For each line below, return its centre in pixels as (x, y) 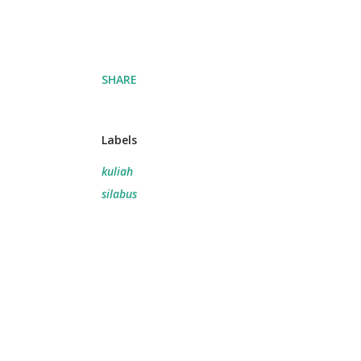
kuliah (117, 171)
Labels (119, 140)
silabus (119, 194)
